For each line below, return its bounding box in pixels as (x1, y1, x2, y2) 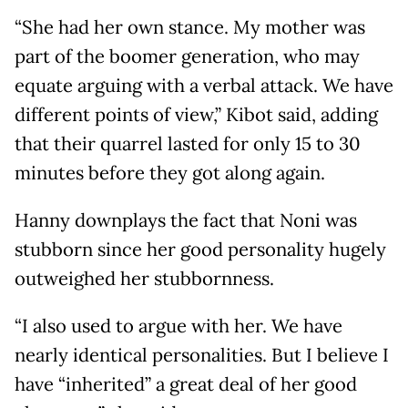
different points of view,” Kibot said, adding (15, 103, 378, 127)
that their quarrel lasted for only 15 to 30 (15, 132, 361, 157)
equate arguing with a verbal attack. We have (15, 74, 393, 98)
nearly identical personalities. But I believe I (15, 343, 389, 368)
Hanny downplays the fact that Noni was (15, 209, 357, 233)
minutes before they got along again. (15, 161, 325, 186)
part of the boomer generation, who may (15, 45, 360, 69)
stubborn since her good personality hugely (15, 238, 386, 262)
